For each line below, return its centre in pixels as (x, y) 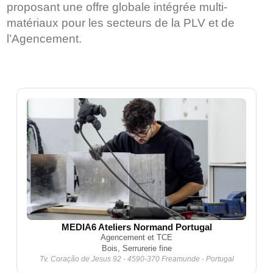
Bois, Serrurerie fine (136, 248)
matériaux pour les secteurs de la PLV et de (121, 23)
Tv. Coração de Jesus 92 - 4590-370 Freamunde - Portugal (136, 259)
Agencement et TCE (136, 237)
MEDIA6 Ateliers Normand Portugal (136, 227)
